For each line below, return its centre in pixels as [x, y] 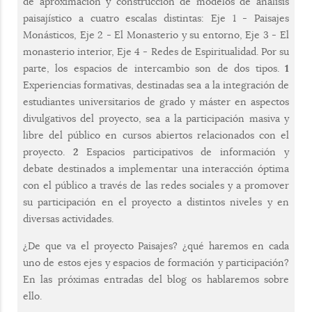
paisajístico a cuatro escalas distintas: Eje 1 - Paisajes [156, 18]
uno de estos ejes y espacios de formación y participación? [156, 263]
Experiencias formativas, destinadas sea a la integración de [156, 85]
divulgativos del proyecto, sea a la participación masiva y [156, 119]
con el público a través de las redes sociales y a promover [156, 186]
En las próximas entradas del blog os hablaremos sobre [156, 280]
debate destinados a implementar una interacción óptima [156, 169]
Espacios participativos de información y [184, 152]
